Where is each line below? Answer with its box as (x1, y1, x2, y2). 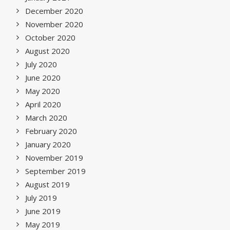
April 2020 (25, 99, 61, 109)
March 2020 (25, 112, 67, 123)
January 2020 (25, 139, 71, 149)
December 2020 (25, 6, 83, 16)
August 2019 (25, 179, 70, 189)
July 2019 (25, 193, 57, 203)
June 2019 (25, 206, 61, 216)
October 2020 (25, 32, 75, 43)
